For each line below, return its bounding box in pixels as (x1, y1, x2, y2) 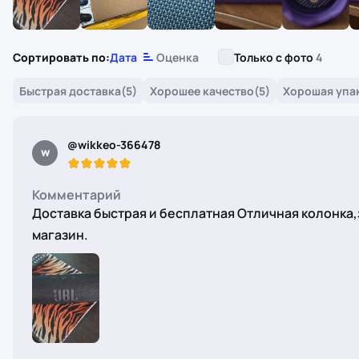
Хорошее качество (150, 83, 254, 99)
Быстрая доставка (19, 83, 121, 99)
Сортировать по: (13, 49, 110, 65)
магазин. (32, 226, 88, 244)
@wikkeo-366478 (67, 137, 161, 152)
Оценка (156, 49, 199, 65)
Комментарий (32, 186, 121, 204)
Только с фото (234, 49, 316, 65)
